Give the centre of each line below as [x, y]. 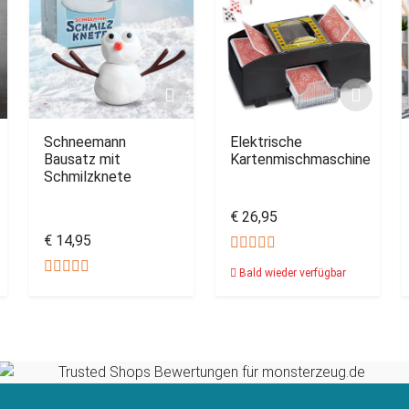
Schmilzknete [88, 177]
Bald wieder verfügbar [291, 273]
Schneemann [85, 142]
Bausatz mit [82, 159]
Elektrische [266, 142]
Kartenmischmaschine [300, 159]
